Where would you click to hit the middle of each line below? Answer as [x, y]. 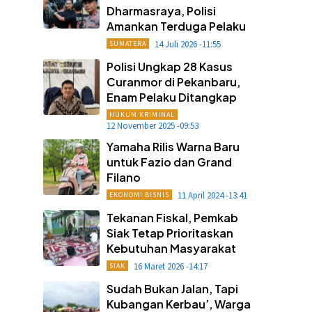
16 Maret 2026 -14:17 [170, 266]
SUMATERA [127, 43]
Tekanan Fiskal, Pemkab [172, 217]
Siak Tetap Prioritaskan [170, 233]
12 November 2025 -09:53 [152, 125]
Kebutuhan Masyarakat [171, 248]
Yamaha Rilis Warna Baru [173, 146]
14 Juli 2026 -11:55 [187, 44]
